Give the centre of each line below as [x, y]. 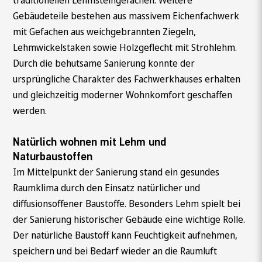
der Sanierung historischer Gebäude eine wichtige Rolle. [129, 219]
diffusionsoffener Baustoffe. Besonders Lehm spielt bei [127, 203]
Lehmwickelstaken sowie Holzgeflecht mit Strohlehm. [125, 48]
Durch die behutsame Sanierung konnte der [104, 63]
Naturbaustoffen [53, 156]
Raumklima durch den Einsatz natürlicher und [107, 187]
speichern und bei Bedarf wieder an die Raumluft [115, 251]
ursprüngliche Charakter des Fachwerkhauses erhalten [127, 79]
